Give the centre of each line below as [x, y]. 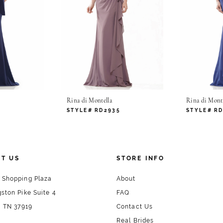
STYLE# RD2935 [94, 111]
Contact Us [135, 206]
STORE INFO [141, 158]
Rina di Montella [89, 101]
